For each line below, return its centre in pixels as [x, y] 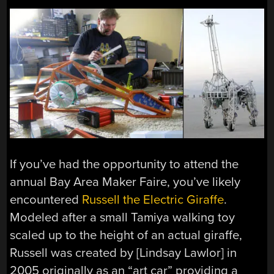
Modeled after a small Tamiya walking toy [123, 218]
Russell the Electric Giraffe [153, 200]
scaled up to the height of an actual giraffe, [126, 235]
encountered [46, 200]
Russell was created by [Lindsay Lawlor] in [124, 253]
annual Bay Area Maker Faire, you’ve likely [125, 182]
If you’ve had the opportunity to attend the [124, 165]
